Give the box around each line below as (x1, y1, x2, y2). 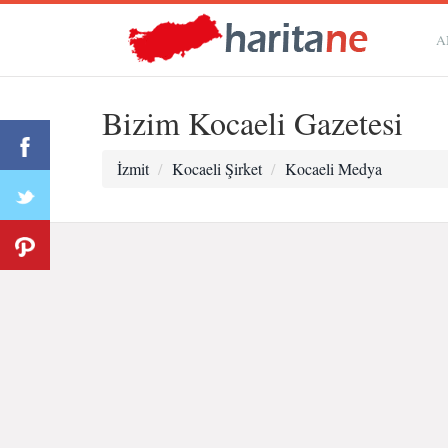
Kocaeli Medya (285, 158, 382, 179)
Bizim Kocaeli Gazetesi (102, 101, 403, 144)
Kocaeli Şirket (172, 158, 262, 179)
